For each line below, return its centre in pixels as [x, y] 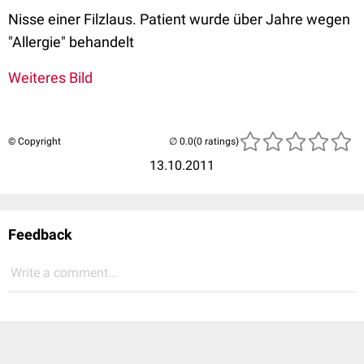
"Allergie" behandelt [71, 41]
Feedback [40, 234]
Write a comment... [64, 272]
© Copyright [35, 141]
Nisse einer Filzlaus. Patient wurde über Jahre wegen [179, 19]
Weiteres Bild [50, 77]
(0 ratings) [216, 141]
